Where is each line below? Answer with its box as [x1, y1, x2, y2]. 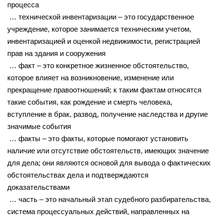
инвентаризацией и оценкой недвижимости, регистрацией [7, 36, 200, 45]
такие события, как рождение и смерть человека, [7, 97, 172, 106]
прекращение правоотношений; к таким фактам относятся [7, 85, 201, 94]
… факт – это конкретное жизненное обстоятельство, [7, 61, 189, 70]
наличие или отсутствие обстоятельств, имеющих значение [7, 146, 209, 155]
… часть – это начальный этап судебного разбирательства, [7, 195, 211, 203]
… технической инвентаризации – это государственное [7, 12, 194, 21]
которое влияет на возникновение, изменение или [7, 73, 174, 82]
